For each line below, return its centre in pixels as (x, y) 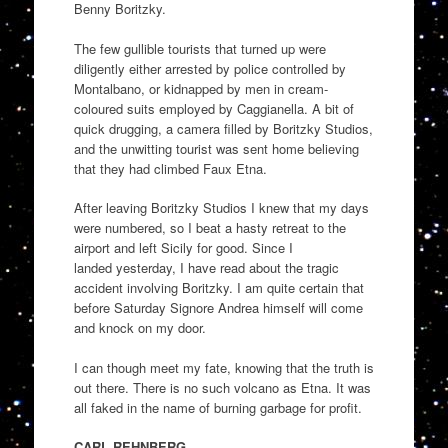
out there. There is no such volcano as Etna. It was (222, 387)
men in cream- (286, 88)
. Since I (268, 248)
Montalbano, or (118, 88)
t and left (131, 248)
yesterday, (145, 268)
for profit (331, 407)
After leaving (112, 208)
